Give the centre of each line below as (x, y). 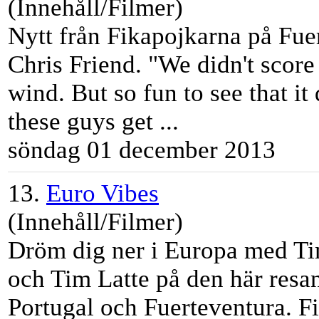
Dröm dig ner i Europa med (151, 251)
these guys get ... (93, 122)
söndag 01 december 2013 (142, 150)
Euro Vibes (103, 194)
